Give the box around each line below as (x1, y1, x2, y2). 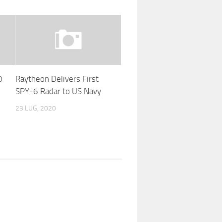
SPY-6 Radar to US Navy (15, 86, 101, 96)
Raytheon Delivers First (15, 73, 99, 84)
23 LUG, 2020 (15, 104, 56, 112)
